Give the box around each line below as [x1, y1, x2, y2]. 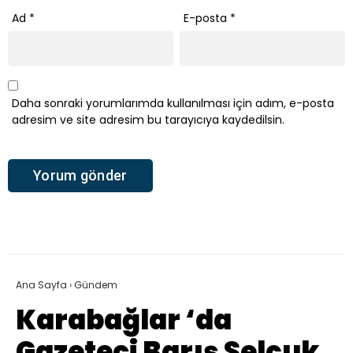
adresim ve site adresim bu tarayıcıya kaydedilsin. [12, 112, 284, 128]
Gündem [74, 277, 117, 292]
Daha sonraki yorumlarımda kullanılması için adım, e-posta [12, 95, 334, 112]
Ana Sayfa [16, 277, 67, 292]
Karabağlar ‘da [16, 300, 232, 339]
